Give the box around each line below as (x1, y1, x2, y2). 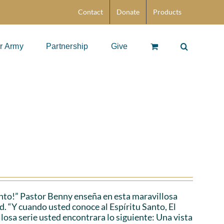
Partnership (45, 41, 88, 50)
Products (153, 7, 181, 16)
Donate (116, 7, 139, 16)
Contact (78, 7, 103, 16)
